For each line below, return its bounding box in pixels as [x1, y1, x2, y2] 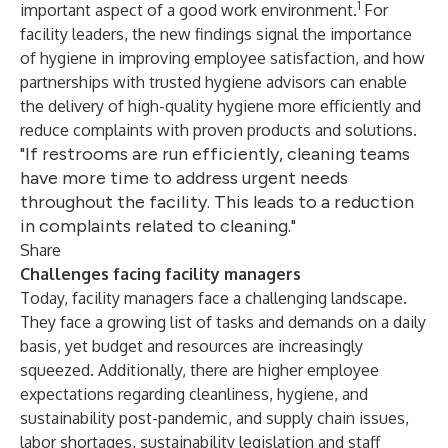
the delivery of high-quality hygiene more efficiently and [20, 96, 421, 116]
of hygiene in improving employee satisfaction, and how [20, 48, 425, 68]
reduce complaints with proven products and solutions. [20, 120, 417, 140]
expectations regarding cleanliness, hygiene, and [20, 384, 368, 404]
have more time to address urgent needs [20, 167, 348, 189]
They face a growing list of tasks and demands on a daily [20, 312, 426, 332]
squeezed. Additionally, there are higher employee [20, 360, 379, 380]
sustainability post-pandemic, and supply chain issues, [20, 408, 409, 428]
